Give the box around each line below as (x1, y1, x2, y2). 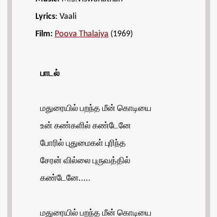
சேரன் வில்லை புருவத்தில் (40, 156, 130, 166)
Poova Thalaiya (55, 30, 108, 39)
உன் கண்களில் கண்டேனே (40, 122, 131, 131)
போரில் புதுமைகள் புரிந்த (40, 139, 126, 148)
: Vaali (55, 12, 77, 21)
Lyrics (35, 12, 55, 21)
